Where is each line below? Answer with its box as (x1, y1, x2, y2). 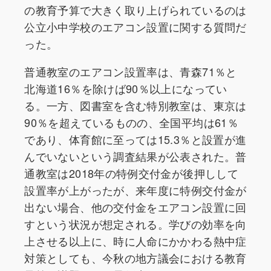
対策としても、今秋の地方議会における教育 (24, 250, 247, 266)
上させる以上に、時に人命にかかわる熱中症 (24, 233, 247, 249)
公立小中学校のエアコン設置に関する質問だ (24, 19, 247, 35)
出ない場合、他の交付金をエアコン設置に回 (24, 199, 247, 215)
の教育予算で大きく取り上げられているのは (24, 2, 247, 18)
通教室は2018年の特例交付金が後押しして (24, 165, 238, 181)
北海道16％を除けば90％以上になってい (24, 80, 227, 97)
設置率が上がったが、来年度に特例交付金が (24, 182, 247, 198)
